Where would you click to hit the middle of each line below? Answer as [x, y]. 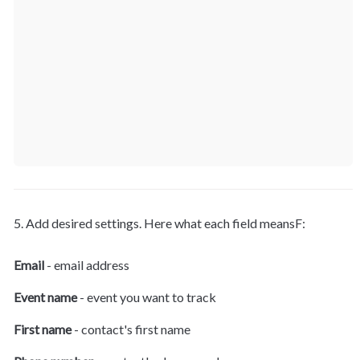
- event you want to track [147, 297]
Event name [45, 297]
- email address [87, 264]
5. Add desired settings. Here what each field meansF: [160, 223]
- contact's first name [131, 329]
